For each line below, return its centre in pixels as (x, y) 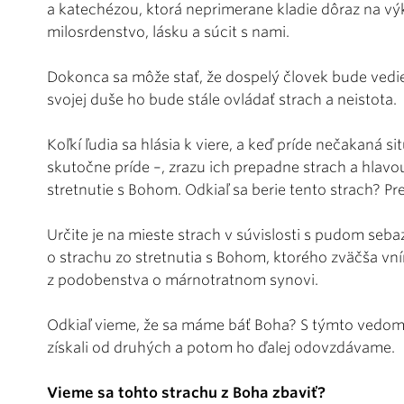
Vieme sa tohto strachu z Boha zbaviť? (186, 393)
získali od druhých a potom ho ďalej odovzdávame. (221, 348)
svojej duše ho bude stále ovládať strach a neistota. (222, 100)
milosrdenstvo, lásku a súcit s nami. (168, 32)
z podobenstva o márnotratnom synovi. (183, 280)
